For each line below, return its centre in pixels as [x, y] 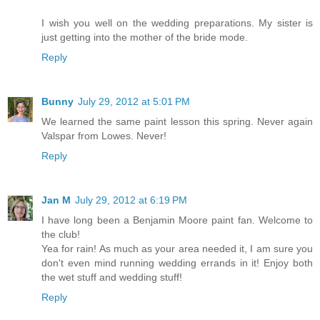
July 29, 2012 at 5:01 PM [134, 102]
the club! [61, 235]
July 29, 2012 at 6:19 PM [131, 200]
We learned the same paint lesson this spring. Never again [177, 122]
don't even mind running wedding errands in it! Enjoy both [177, 263]
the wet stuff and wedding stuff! [112, 277]
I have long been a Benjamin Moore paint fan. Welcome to [177, 220]
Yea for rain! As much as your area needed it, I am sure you [177, 249]
